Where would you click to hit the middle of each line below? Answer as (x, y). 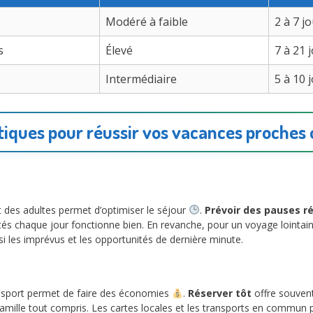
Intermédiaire (141, 79)
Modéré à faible (147, 21)
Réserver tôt (219, 293)
